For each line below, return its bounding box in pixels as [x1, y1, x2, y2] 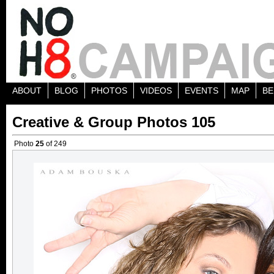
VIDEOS [140, 86, 172, 95]
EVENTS [185, 86, 218, 95]
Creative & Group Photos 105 [12, 114, 215, 130]
